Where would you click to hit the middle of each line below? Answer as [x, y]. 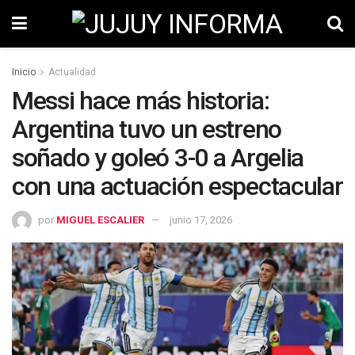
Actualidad [72, 72]
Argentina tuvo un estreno [147, 129]
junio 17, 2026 [201, 219]
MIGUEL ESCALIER [100, 219]
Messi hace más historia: [141, 101]
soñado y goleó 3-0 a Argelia [158, 158]
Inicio [24, 72]
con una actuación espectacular [177, 186]
